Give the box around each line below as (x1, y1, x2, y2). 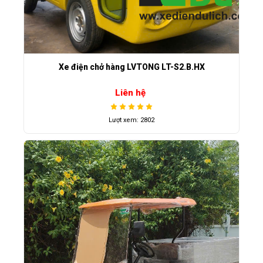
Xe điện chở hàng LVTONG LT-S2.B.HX (58, 62, 205, 72)
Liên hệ (114, 87, 146, 99)
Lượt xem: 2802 (109, 116, 154, 124)
